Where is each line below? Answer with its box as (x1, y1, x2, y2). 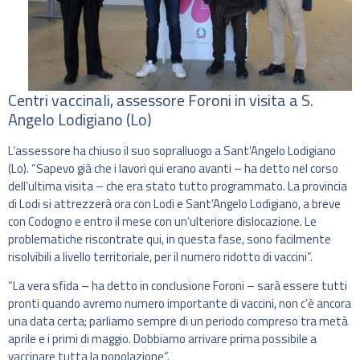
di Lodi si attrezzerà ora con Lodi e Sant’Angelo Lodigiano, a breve (8, 194, 341, 214)
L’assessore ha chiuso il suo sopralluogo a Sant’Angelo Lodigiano (8, 141, 336, 161)
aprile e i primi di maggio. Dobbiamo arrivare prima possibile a (8, 329, 317, 349)
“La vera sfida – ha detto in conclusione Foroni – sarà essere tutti (8, 276, 347, 296)
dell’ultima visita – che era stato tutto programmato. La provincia (8, 177, 347, 196)
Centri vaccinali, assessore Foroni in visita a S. (8, 88, 313, 113)
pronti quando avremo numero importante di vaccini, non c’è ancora (8, 294, 351, 313)
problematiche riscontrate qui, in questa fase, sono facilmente (8, 230, 331, 249)
